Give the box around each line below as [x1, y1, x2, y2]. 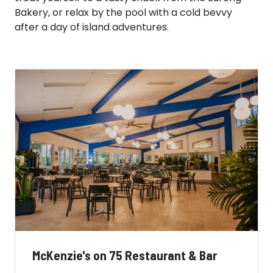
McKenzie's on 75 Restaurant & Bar [32, 247, 217, 263]
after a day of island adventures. [15, 19, 169, 34]
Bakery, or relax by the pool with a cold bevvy [15, 5, 232, 19]
